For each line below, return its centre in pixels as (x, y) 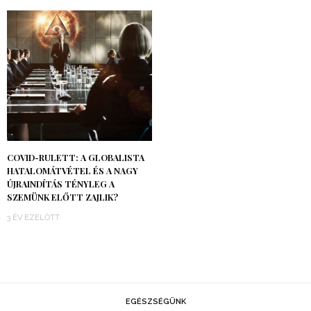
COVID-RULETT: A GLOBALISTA (76, 157)
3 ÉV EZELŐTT (33, 217)
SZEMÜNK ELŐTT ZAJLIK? (62, 197)
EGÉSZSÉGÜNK (155, 301)
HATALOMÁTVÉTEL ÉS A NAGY (73, 170)
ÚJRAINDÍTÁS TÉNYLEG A (61, 184)
